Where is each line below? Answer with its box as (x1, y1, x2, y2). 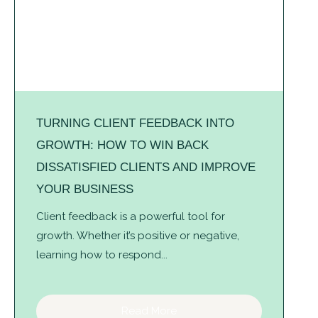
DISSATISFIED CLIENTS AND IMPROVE (36, 160, 256, 175)
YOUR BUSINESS (36, 182, 133, 197)
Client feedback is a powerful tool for (36, 210, 225, 224)
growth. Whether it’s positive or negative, (36, 229, 239, 243)
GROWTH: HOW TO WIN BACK (36, 138, 209, 153)
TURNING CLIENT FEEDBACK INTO (36, 116, 234, 131)
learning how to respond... (36, 248, 168, 262)
